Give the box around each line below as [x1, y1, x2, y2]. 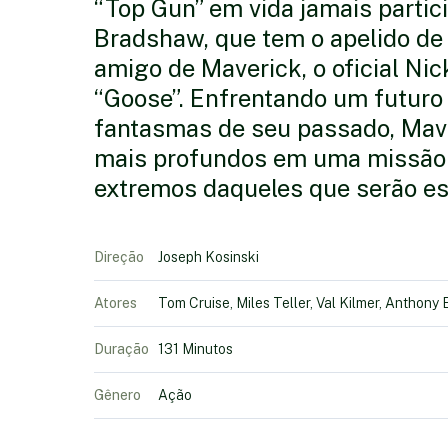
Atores [93, 295, 137, 311]
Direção [93, 249, 144, 265]
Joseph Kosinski [157, 249, 259, 265]
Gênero [93, 387, 141, 403]
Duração [93, 341, 149, 357]
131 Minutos [157, 341, 233, 357]
